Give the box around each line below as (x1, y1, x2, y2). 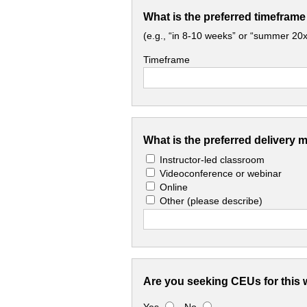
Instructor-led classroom (160, 153, 265, 165)
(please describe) (187, 195, 262, 206)
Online (160, 181, 188, 193)
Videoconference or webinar (160, 167, 282, 179)
